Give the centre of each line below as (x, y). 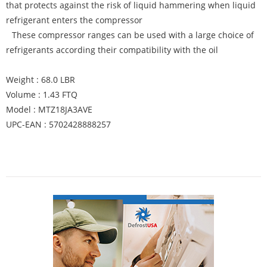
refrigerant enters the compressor (74, 20)
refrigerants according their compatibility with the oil (112, 50)
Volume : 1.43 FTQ (42, 94)
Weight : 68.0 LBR (41, 80)
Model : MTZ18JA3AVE (49, 109)
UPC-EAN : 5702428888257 (58, 124)
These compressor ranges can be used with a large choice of (133, 35)
